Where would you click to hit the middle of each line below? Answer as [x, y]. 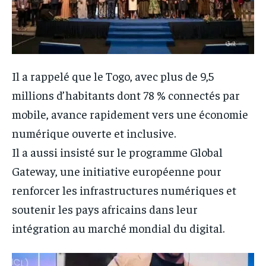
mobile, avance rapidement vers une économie [130, 113]
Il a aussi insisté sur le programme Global [117, 151]
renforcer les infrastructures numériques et [124, 189]
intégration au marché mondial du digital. [118, 227]
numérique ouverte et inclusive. [94, 132]
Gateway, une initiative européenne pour [117, 170]
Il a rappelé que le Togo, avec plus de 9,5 [113, 75]
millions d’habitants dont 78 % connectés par [126, 94]
